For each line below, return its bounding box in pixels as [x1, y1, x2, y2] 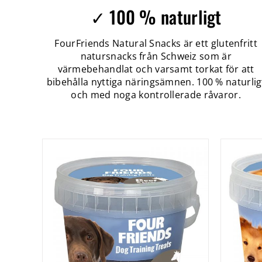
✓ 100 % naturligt [90, 4, 222, 30]
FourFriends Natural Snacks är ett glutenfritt [54, 37, 257, 50]
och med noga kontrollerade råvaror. [71, 88, 241, 101]
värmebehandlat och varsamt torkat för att [57, 63, 254, 75]
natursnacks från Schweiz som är [80, 50, 232, 63]
